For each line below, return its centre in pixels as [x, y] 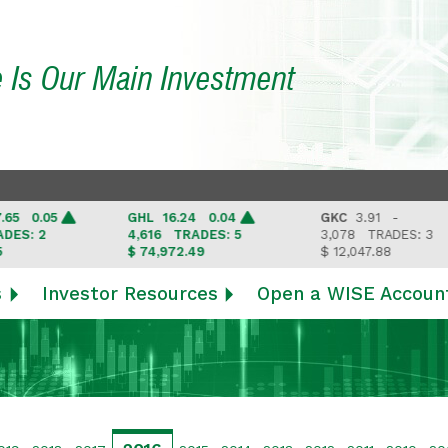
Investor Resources [129, 293]
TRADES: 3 [371, 234]
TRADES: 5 [177, 234]
